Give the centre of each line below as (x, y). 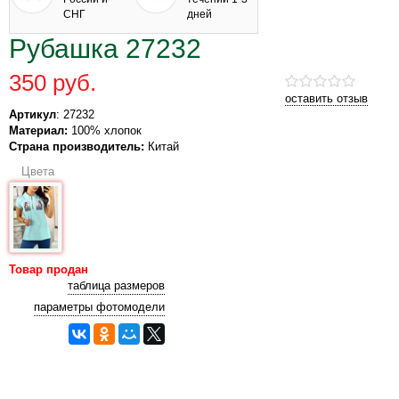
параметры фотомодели (99, 306)
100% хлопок (105, 130)
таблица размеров (116, 285)
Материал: (38, 130)
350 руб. (53, 82)
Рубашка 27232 (105, 48)
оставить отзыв (326, 98)
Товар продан (49, 269)
